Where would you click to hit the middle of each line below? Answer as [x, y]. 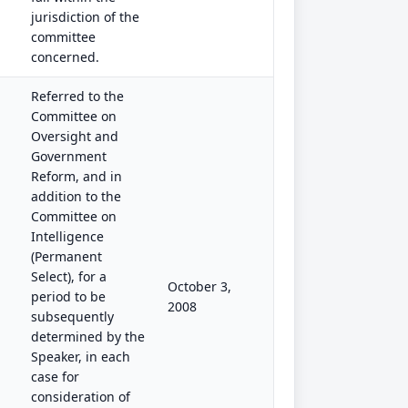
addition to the [76, 196]
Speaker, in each [81, 357]
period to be [68, 296]
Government [69, 156]
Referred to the [77, 96]
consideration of [81, 397]
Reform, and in [76, 176]
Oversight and [75, 136]
